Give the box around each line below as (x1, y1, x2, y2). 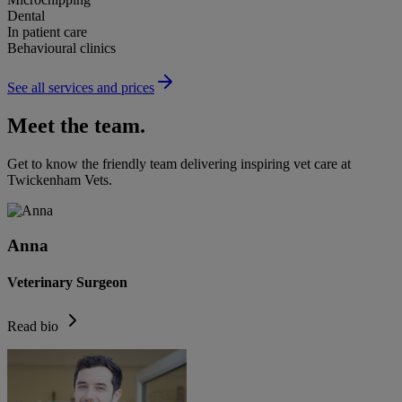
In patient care (7, 24, 87, 39)
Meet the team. (7, 113, 145, 137)
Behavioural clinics (7, 40, 116, 56)
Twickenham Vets (7, 171, 109, 188)
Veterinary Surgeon (7, 274, 127, 290)
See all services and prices (7, 80, 154, 95)
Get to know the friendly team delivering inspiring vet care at (7, 155, 351, 171)
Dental (7, 8, 45, 23)
